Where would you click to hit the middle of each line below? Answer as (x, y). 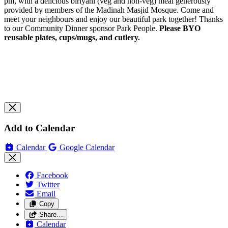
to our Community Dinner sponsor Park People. (82, 28)
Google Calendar (87, 148)
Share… (51, 215)
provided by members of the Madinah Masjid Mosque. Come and (109, 10)
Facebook (52, 176)
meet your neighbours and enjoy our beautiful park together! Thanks (113, 19)
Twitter (48, 185)
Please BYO (180, 28)
